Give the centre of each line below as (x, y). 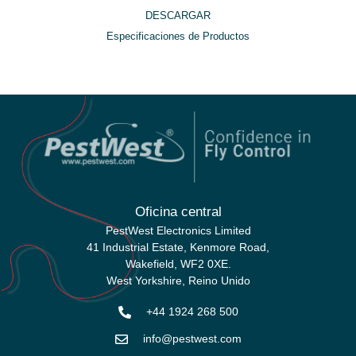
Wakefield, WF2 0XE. (178, 264)
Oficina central (178, 212)
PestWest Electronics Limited (178, 230)
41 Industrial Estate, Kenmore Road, (178, 247)
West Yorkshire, (147, 281)
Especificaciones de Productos (178, 36)
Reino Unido (219, 281)
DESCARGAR (178, 15)
